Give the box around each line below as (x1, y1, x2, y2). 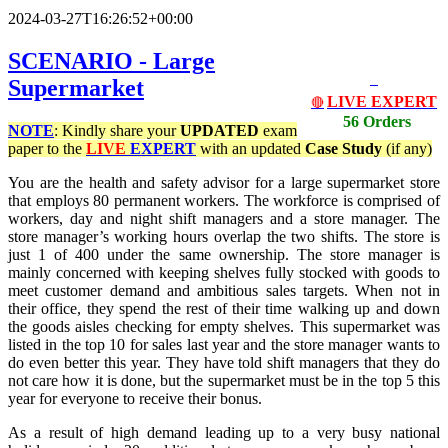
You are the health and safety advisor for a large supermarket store (8, 174, 440, 192)
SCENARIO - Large (8, 48, 215, 75)
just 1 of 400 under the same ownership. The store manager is (8, 246, 440, 264)
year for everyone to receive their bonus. (8, 390, 262, 408)
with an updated (196, 140, 305, 158)
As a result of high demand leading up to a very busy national (8, 424, 440, 442)
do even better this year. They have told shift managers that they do (8, 354, 440, 372)
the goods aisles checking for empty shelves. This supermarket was (8, 318, 440, 336)
